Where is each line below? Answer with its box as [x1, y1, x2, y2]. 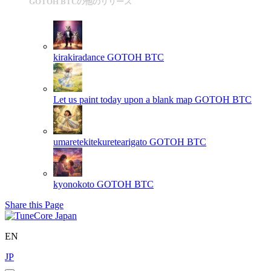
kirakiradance [53, 51, 105, 62]
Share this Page [5, 199, 64, 210]
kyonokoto [53, 178, 94, 189]
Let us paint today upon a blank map [53, 94, 192, 105]
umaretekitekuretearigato [53, 136, 147, 147]
